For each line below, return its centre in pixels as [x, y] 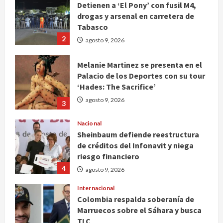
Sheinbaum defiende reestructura [138, 135]
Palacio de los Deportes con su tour [141, 76]
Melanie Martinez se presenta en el [140, 65]
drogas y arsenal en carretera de [136, 16]
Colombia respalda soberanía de [136, 199]
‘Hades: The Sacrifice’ [116, 87]
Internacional [96, 188]
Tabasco [93, 27]
